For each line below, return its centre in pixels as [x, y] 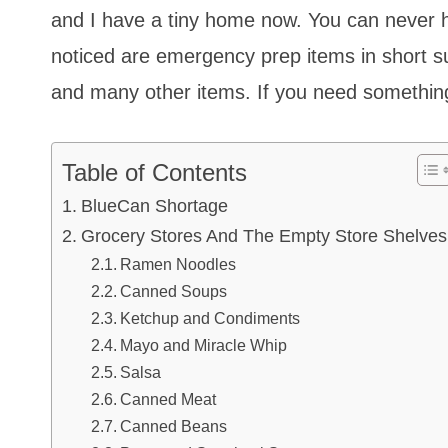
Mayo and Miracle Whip [203, 345]
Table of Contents [154, 172]
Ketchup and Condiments [209, 318]
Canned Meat [167, 399]
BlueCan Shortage [154, 206]
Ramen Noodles [177, 264]
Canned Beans [173, 426]
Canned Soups [173, 291]
